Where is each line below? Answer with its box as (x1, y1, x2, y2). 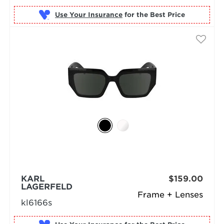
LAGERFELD (20, 181, 72, 191)
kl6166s (20, 197, 52, 207)
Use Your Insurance (54, 11, 122, 19)
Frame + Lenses (137, 189, 203, 199)
